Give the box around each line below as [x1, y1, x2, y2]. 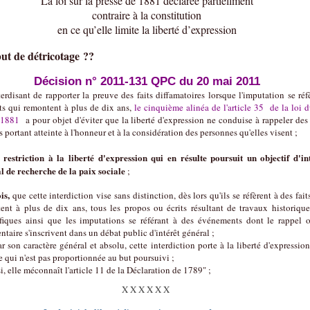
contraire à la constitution [92, 8, 201, 22]
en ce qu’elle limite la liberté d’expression [57, 22, 237, 37]
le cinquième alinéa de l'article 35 [134, 101, 264, 113]
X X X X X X [121, 283, 172, 295]
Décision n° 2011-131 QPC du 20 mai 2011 [33, 75, 260, 88]
